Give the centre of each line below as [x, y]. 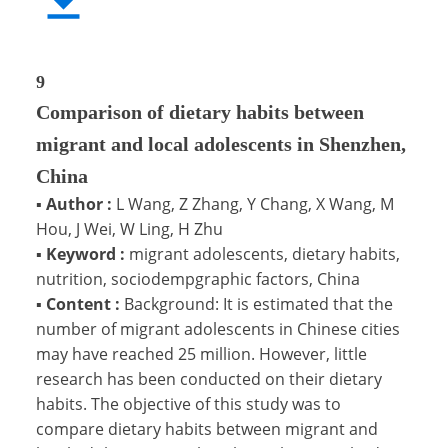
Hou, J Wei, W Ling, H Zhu [129, 228]
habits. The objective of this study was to [188, 403]
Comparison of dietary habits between [200, 111]
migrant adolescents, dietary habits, [264, 253]
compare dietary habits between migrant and [207, 428]
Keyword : [85, 253]
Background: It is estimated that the [258, 303]
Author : [79, 203]
